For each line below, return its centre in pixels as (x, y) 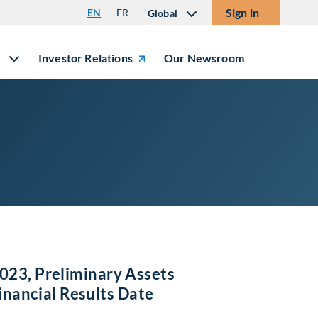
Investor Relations (86, 58)
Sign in (243, 12)
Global (163, 13)
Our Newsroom (204, 58)
